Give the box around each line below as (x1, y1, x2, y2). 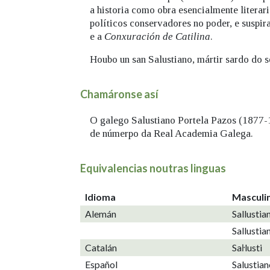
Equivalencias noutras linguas (80, 162, 226, 175)
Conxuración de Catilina (104, 30, 210, 42)
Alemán (85, 207, 116, 219)
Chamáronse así (80, 87, 159, 101)
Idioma (85, 190, 116, 202)
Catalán (85, 241, 117, 253)
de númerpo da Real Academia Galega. (90, 128, 253, 140)
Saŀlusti (232, 241, 262, 253)
